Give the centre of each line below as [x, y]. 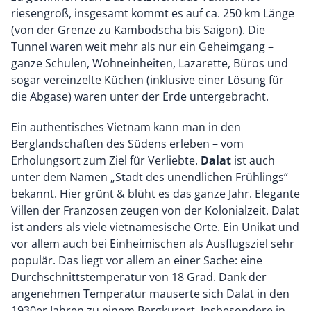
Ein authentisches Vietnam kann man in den [126, 127]
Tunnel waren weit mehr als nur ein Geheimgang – [142, 47]
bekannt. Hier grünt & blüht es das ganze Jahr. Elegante [155, 194]
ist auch [253, 161]
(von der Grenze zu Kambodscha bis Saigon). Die [138, 30]
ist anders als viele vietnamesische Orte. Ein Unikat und [155, 227]
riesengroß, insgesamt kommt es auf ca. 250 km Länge [153, 14]
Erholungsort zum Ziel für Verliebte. [106, 161]
